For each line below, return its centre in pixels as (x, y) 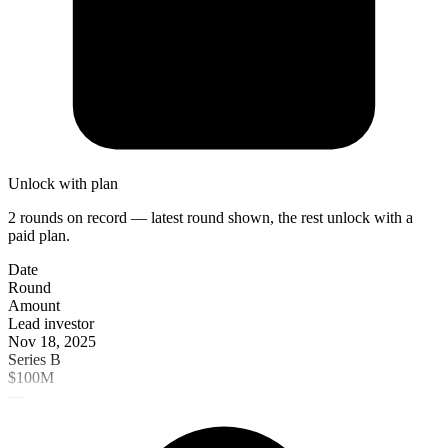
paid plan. (39, 235)
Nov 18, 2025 (52, 341)
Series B (34, 359)
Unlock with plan (63, 183)
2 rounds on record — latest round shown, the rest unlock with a (210, 217)
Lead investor (51, 323)
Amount (34, 305)
